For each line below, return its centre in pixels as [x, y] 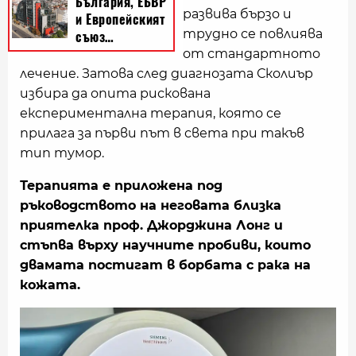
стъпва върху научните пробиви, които [165, 245]
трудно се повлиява [253, 34]
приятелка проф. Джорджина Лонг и [151, 225]
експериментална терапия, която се [151, 113]
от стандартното [252, 54]
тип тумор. [62, 153]
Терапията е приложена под [121, 186]
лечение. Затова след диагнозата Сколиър [166, 74]
